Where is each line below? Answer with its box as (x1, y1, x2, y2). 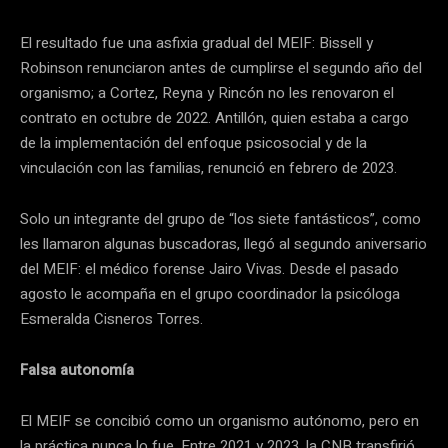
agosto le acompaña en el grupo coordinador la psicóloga (20, 283, 400, 306)
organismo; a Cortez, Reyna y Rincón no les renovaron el (20, 82, 394, 105)
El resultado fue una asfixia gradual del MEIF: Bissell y (20, 32, 373, 55)
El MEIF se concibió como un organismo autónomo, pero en (20, 410, 419, 433)
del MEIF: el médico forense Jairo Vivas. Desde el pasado (20, 258, 399, 281)
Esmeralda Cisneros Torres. (20, 308, 203, 331)
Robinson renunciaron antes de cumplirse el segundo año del (20, 57, 422, 80)
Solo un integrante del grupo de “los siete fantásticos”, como (20, 208, 421, 231)
